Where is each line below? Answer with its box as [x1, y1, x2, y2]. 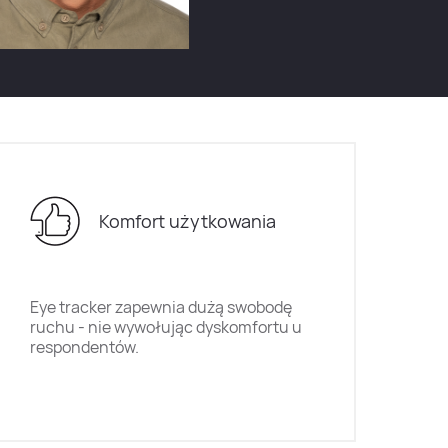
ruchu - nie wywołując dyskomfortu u [29, 316, 302, 338]
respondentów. [29, 336, 139, 358]
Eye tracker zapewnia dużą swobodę [29, 296, 292, 318]
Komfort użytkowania [99, 208, 277, 233]
